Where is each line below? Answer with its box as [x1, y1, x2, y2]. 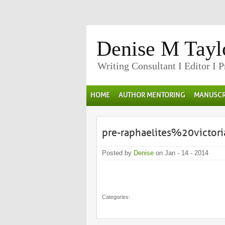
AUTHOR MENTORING [119, 91, 185, 99]
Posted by [102, 149, 134, 157]
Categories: [102, 194, 130, 200]
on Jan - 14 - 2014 [154, 149, 208, 157]
